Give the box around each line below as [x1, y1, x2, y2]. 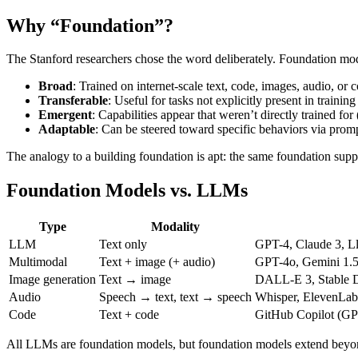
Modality [151, 220, 200, 234]
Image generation [9, 272, 96, 287]
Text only [99, 237, 147, 252]
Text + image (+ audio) [99, 255, 215, 269]
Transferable [38, 93, 108, 108]
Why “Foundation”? [6, 14, 173, 36]
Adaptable [38, 122, 95, 137]
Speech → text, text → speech [99, 290, 252, 304]
